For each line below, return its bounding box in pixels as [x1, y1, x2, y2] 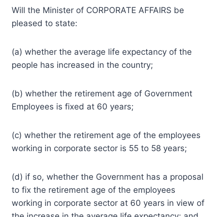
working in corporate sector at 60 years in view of [12, 198, 204, 208]
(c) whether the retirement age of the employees [12, 130, 201, 140]
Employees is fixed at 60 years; [12, 101, 134, 111]
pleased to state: [12, 18, 77, 28]
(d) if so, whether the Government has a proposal [12, 171, 203, 182]
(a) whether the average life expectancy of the [12, 46, 192, 57]
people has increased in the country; [12, 60, 153, 70]
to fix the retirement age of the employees [12, 185, 175, 195]
